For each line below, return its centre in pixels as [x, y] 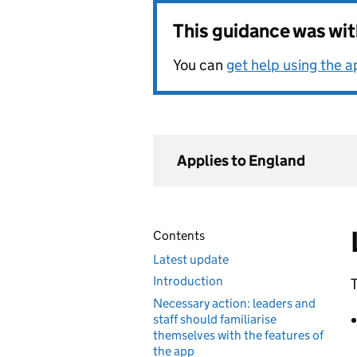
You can [200, 65]
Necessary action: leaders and [234, 303]
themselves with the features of [238, 335]
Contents [179, 235]
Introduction [188, 281]
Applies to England [241, 161]
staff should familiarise [215, 319]
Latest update [191, 259]
